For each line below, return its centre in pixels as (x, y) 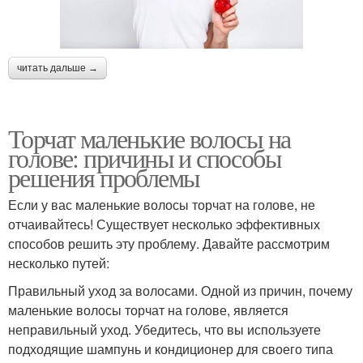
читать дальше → (58, 68)
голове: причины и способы (145, 157)
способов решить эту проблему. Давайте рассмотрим (169, 243)
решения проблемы (104, 177)
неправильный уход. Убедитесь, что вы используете (164, 329)
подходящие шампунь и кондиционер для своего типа (171, 348)
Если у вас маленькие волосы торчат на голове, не (162, 204)
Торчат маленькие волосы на (149, 138)
